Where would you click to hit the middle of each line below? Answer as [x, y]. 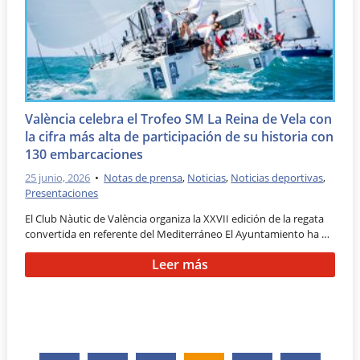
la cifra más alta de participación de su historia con [180, 136]
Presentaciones [62, 193]
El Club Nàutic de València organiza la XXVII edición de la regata [175, 219]
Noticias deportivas [277, 178]
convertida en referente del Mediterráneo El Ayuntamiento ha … [178, 234]
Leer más [180, 264]
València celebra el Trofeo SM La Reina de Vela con [179, 119]
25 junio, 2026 [58, 178]
